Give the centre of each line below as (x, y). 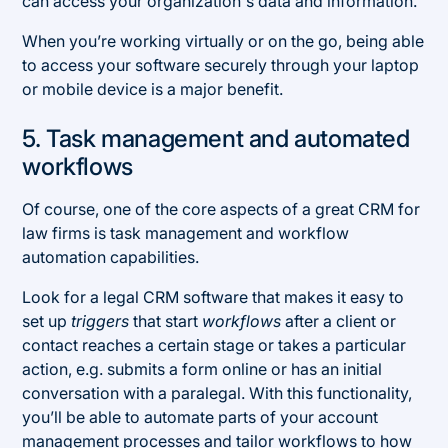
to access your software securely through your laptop (221, 64)
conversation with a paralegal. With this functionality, (217, 392)
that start (166, 320)
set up (47, 320)
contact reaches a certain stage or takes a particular (214, 344)
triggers (100, 320)
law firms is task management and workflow (186, 232)
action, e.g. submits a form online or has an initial (202, 368)
